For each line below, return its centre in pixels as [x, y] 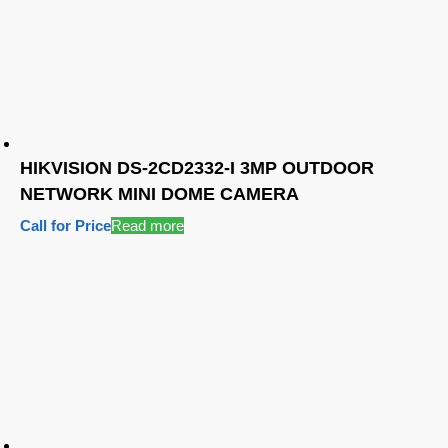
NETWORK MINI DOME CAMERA [159, 194]
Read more [147, 226]
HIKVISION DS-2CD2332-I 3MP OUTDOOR [197, 168]
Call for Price [65, 226]
